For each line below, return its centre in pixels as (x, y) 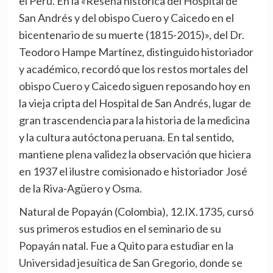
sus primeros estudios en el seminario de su (120, 228)
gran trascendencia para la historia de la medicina (134, 120)
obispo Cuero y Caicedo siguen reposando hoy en (134, 86)
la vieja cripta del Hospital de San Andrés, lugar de (135, 103)
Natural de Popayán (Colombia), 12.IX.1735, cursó (136, 211)
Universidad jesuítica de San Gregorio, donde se (130, 262)
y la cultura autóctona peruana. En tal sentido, (126, 137)
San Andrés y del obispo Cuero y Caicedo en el (126, 17)
